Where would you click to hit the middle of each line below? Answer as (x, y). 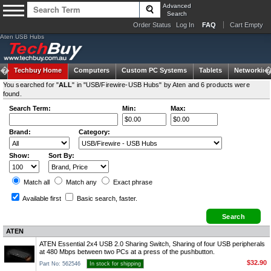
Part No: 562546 (60, 264)
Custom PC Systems (154, 70)
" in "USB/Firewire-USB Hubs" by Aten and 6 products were (161, 85)
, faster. (126, 198)
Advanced (177, 6)
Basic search (95, 198)
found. (12, 94)
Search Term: (30, 108)
